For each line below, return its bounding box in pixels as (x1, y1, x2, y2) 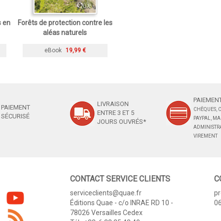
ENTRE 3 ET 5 (97, 109, 134, 117)
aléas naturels (43, 29, 87, 37)
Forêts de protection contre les (17, 19, 112, 27)
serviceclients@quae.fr (70, 189, 142, 197)
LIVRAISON (97, 100, 129, 108)
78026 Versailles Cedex (70, 209, 143, 217)
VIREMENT (193, 133, 218, 139)
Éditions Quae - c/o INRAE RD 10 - (70, 199, 173, 207)
